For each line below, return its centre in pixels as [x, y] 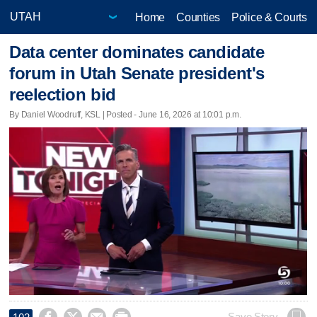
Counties [198, 17]
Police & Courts [269, 17]
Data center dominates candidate [137, 52]
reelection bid [63, 95]
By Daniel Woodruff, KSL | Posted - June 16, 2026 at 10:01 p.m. [125, 114]
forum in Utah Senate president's [137, 74]
